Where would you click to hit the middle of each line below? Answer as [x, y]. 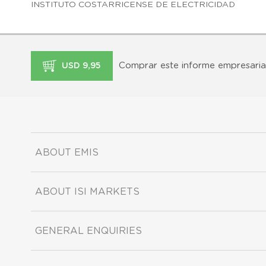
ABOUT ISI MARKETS [87, 191]
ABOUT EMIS [67, 152]
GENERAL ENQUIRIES [88, 231]
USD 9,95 [80, 66]
